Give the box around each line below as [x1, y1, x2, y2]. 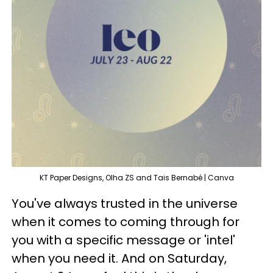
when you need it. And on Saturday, [12, 250, 227, 267]
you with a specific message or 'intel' [12, 232, 235, 249]
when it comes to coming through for [12, 213, 239, 230]
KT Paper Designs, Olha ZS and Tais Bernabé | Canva [39, 172, 234, 183]
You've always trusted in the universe [12, 195, 238, 212]
